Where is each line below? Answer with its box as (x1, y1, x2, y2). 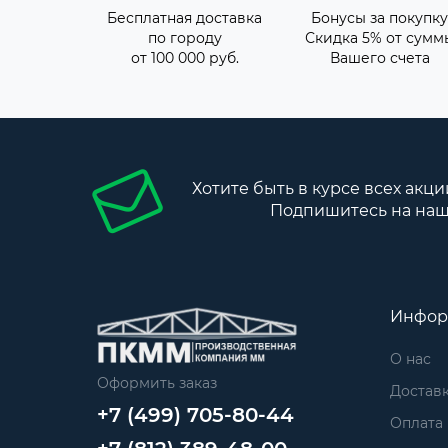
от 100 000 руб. (130, 49, 239, 68)
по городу (147, 29, 222, 48)
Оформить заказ (97, 373, 217, 392)
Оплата (389, 414, 443, 433)
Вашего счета (329, 49, 430, 68)
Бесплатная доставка (107, 9, 262, 28)
